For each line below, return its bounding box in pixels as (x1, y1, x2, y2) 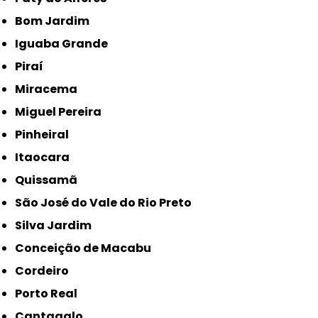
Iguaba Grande (18, 35, 109, 53)
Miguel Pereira (26, 104, 102, 121)
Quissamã (24, 172, 78, 189)
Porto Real (22, 285, 78, 302)
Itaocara (18, 149, 70, 166)
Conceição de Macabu (24, 240, 152, 257)
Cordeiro (24, 263, 70, 280)
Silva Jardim (22, 217, 92, 234)
